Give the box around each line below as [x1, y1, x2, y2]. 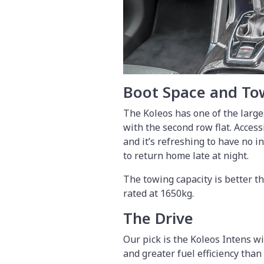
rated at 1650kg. [123, 186, 196, 200]
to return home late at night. [123, 148, 249, 162]
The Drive [123, 207, 193, 229]
